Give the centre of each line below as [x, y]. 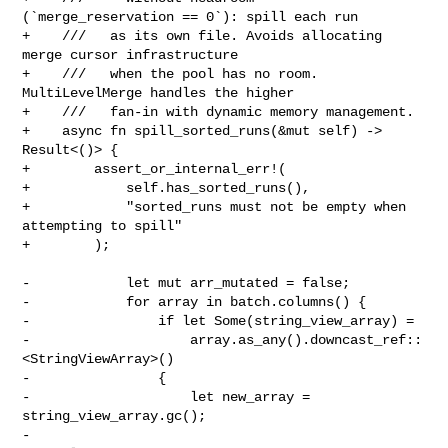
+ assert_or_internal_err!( [154, 168]
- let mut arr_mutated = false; [186, 282]
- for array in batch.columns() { [194, 301]
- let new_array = [166, 396]
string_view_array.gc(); [114, 415]
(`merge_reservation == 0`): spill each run [190, 16]
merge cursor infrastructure [130, 54]
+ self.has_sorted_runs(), [166, 187]
